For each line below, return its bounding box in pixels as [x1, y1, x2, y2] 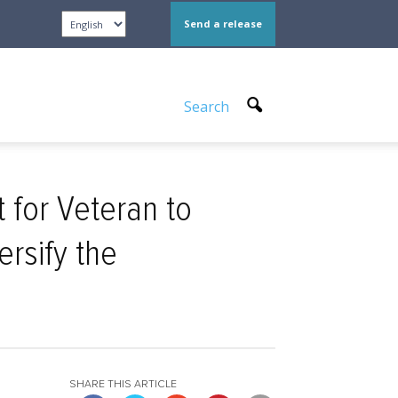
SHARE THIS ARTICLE [69, 379, 177, 390]
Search [184, 97, 233, 116]
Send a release [184, 17, 262, 30]
